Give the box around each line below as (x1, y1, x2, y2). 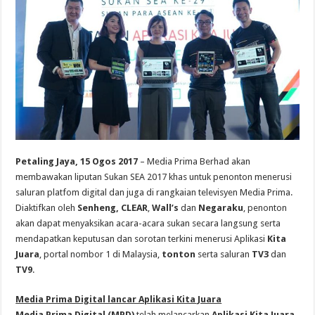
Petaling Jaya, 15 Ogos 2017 (15, 155, 139, 167)
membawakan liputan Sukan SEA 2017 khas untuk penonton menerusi (15, 171, 292, 182)
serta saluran (195, 248, 252, 259)
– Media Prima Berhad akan (138, 155, 251, 167)
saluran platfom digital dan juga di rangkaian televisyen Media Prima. (15, 186, 293, 198)
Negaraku (196, 202, 244, 213)
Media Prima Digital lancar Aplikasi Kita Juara (15, 293, 222, 304)
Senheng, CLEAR (77, 202, 148, 213)
